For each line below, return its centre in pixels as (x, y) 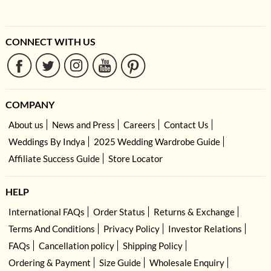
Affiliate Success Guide (54, 158)
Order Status (119, 211)
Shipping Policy (152, 245)
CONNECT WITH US (50, 41)
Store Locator (135, 158)
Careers (139, 124)
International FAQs (46, 211)
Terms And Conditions (51, 228)
